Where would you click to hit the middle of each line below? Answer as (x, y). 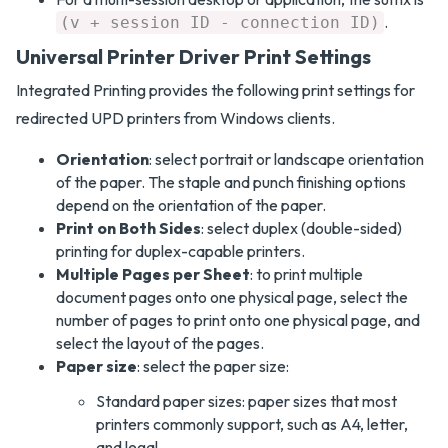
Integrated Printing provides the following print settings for (215, 90)
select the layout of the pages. (160, 343)
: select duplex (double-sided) (301, 228)
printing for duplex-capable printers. (180, 251)
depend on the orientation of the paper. (191, 205)
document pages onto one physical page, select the (232, 297)
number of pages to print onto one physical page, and (238, 320)
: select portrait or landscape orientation (286, 159)
